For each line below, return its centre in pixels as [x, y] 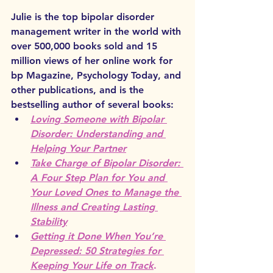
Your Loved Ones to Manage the [106, 192]
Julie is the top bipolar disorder [84, 16]
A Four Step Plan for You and [99, 177]
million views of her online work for [93, 60]
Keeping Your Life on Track [92, 265]
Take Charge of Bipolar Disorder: [107, 163]
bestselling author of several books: [92, 104]
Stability [49, 221]
